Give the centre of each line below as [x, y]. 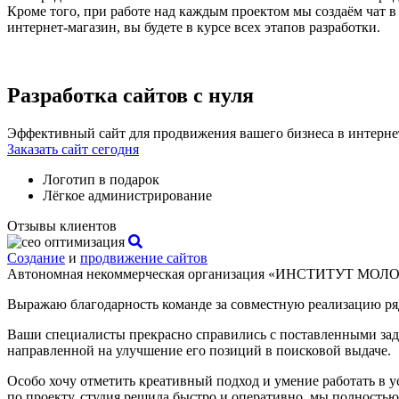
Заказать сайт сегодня [73, 150]
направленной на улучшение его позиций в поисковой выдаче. [199, 351]
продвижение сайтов [144, 258]
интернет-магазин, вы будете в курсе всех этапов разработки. [194, 28]
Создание [36, 258]
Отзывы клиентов [62, 226]
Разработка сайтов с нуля [130, 96]
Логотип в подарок [101, 180]
